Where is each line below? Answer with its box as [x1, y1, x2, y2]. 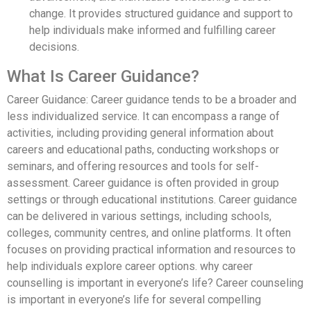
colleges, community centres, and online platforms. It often [7, 226, 291, 239]
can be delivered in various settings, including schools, [7, 209, 271, 223]
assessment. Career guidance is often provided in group [7, 176, 279, 190]
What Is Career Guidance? [7, 66, 199, 86]
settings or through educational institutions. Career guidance [7, 192, 297, 206]
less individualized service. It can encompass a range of [7, 109, 280, 123]
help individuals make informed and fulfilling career [29, 23, 276, 37]
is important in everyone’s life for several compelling [7, 292, 261, 306]
